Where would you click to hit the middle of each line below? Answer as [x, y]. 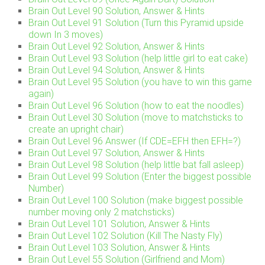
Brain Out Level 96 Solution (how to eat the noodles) [136, 106]
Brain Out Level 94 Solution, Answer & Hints [117, 70]
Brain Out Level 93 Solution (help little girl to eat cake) [138, 59]
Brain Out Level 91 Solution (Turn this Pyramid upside [136, 23]
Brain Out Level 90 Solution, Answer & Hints [117, 11]
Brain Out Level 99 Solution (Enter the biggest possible [140, 177]
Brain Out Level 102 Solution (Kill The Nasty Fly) [126, 236]
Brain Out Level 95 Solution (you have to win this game [140, 82]
